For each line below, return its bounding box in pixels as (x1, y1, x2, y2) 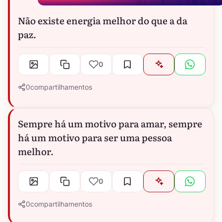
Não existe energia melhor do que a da (18, 13, 187, 28)
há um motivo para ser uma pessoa (18, 130, 172, 145)
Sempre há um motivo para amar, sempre (18, 116, 202, 131)
